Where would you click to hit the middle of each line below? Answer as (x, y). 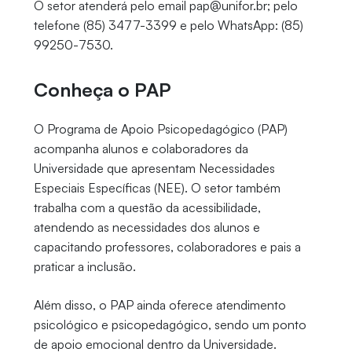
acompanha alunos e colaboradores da (141, 149)
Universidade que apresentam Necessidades (154, 169)
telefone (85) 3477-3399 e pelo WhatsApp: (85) (168, 26)
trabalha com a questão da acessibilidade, (147, 208)
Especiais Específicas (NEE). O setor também (157, 188)
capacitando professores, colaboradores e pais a (167, 247)
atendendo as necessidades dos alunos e (147, 227)
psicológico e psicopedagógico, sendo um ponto (170, 325)
